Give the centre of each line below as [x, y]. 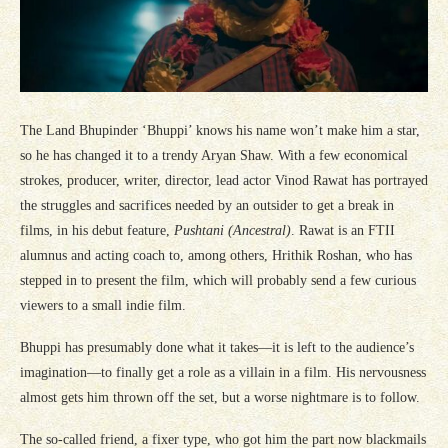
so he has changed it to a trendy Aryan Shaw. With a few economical [214, 155]
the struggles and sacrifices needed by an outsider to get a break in [207, 205]
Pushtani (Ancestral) [232, 230]
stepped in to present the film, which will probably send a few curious [218, 280]
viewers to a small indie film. [103, 305]
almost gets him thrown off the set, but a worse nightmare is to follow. [220, 397]
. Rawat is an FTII [343, 230]
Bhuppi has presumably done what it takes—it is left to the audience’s [217, 347]
